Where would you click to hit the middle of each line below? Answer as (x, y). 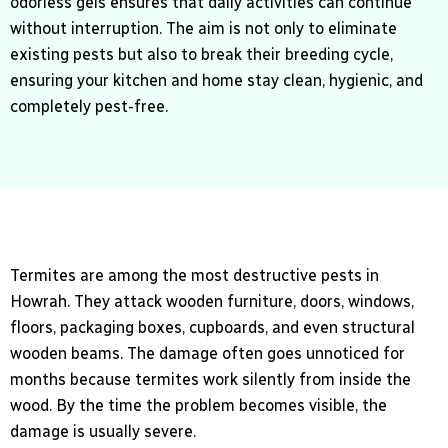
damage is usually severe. (103, 432)
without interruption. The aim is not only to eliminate (203, 29)
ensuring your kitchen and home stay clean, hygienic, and (216, 81)
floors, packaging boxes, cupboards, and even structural (212, 328)
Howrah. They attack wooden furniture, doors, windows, (212, 302)
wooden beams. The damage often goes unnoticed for (207, 354)
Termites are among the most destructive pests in (194, 276)
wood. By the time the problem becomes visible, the (198, 406)
